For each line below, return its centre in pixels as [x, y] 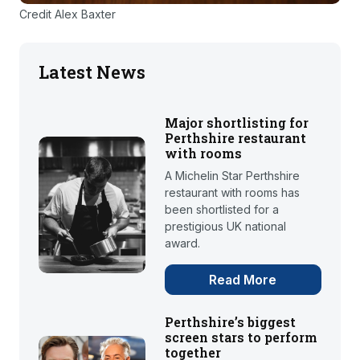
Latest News [92, 72]
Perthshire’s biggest [230, 321]
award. [182, 243]
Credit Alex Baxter [67, 14]
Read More [243, 279]
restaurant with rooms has [232, 192]
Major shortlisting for [236, 122]
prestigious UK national [225, 226]
